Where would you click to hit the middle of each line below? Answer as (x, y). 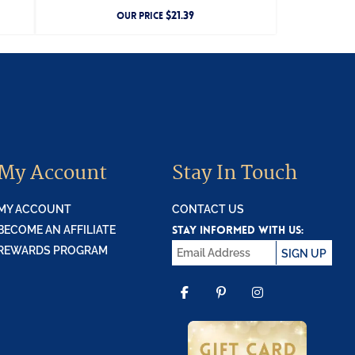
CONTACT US (208, 210)
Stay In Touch (234, 174)
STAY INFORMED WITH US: (237, 230)
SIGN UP (303, 254)
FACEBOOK (230, 315)
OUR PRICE (141, 16)
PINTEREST (267, 315)
